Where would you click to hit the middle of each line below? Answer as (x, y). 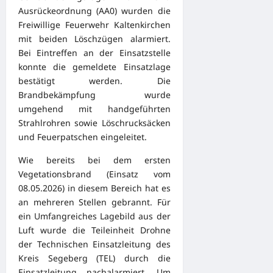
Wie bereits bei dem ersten (94, 160)
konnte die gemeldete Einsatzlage (94, 67)
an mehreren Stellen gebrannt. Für (94, 202)
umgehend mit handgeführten (94, 109)
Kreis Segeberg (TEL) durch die (94, 258)
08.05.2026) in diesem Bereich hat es (94, 188)
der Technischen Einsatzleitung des (94, 244)
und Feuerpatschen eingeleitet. (83, 137)
